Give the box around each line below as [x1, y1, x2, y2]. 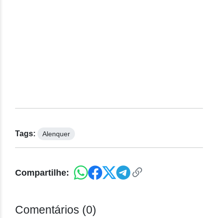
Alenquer [42, 130, 70, 138]
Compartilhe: [15, 168, 69, 178]
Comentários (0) [15, 203, 96, 217]
